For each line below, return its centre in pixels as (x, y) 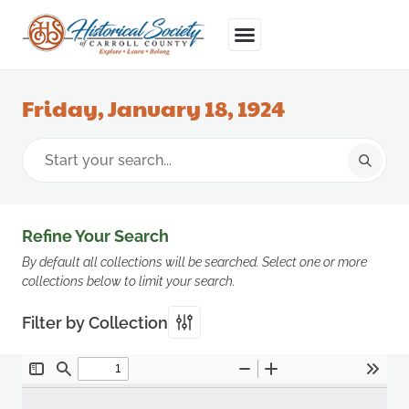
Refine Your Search (95, 236)
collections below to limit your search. (129, 281)
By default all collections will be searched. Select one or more (194, 262)
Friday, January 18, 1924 (153, 108)
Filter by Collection (95, 322)
